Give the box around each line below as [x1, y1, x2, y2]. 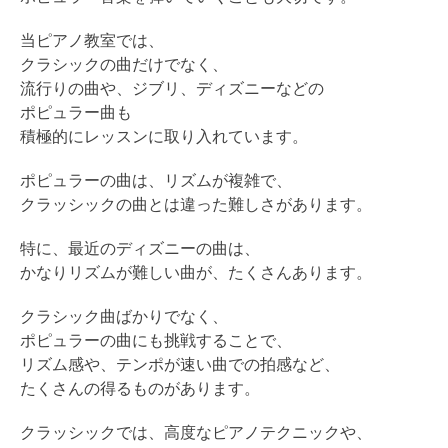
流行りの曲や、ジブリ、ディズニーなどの [20, 78, 324, 98]
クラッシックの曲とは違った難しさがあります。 [20, 194, 372, 214]
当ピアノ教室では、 [20, 30, 164, 50]
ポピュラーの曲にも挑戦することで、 [20, 330, 292, 350]
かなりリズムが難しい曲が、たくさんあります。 [20, 262, 372, 282]
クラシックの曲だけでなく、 [20, 54, 228, 74]
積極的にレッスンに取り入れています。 [20, 126, 308, 146]
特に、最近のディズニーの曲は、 [20, 238, 260, 258]
